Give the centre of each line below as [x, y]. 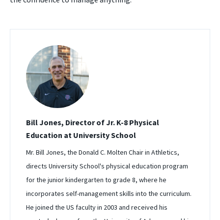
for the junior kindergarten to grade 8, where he [96, 180]
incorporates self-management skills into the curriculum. [109, 194]
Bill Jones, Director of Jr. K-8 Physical [93, 123]
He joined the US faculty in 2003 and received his [97, 207]
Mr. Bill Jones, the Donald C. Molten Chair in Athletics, [103, 152]
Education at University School [81, 135]
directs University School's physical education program [107, 166]
